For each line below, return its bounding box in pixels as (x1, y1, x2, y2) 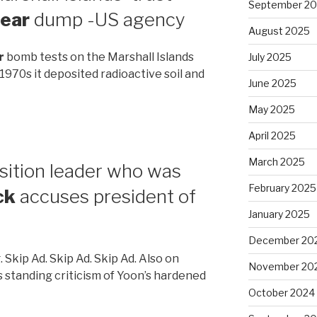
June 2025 (248, 76, 296, 89)
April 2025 (248, 129, 296, 142)
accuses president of (16, 185, 196, 207)
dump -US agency (30, 8, 185, 31)
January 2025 (248, 207, 310, 220)
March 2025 (248, 155, 305, 168)
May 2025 (248, 103, 295, 115)
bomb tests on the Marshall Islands (4, 50, 194, 64)
